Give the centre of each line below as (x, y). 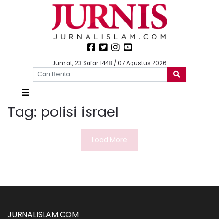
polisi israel (80, 112)
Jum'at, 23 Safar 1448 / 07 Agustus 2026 (109, 63)
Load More (109, 140)
